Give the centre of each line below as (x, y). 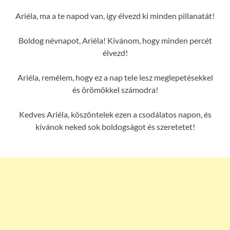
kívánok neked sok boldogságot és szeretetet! (115, 126)
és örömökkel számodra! (115, 89)
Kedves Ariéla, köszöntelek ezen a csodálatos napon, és (115, 114)
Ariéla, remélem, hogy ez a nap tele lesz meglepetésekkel (115, 77)
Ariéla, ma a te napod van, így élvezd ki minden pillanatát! (115, 15)
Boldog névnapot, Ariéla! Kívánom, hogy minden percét (115, 40)
